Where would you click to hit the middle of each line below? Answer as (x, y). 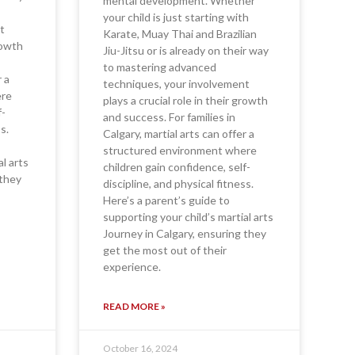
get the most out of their (164, 250)
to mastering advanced (159, 67)
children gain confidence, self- (176, 167)
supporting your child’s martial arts (188, 217)
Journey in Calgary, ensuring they (184, 234)
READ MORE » (134, 307)
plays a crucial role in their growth (185, 101)
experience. (132, 267)
